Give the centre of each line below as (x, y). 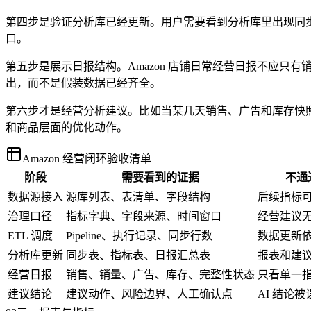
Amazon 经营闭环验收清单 (87, 158)
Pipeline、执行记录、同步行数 (139, 235)
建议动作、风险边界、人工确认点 (149, 294)
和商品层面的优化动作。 (67, 127)
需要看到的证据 (160, 177)
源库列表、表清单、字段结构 (138, 196)
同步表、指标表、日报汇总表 (138, 255)
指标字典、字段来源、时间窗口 (144, 216)
